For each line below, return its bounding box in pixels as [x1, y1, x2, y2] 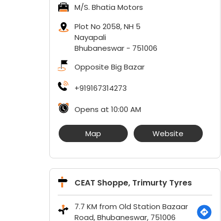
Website [152, 128, 184, 139]
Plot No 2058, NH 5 [74, 21, 141, 32]
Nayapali [74, 32, 106, 42]
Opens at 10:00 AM [74, 104, 141, 114]
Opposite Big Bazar [74, 62, 145, 72]
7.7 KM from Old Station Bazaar [74, 201, 188, 212]
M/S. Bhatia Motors [74, 2, 143, 12]
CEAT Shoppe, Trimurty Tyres [74, 177, 192, 188]
